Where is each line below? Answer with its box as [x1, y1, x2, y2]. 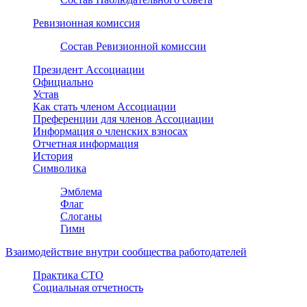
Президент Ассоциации [33, 63, 145, 75]
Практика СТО [33, 269, 103, 281]
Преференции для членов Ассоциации [33, 112, 214, 125]
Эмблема [60, 185, 102, 197]
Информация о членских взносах [33, 125, 188, 137]
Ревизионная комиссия [33, 16, 140, 29]
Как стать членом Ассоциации [33, 100, 176, 112]
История [33, 149, 73, 162]
